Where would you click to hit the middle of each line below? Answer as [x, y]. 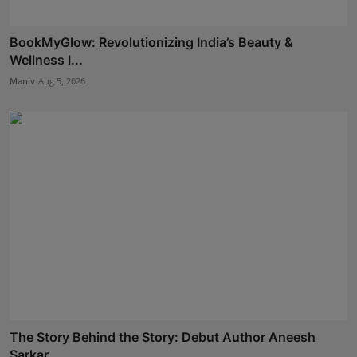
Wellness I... [46, 59]
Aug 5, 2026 [62, 80]
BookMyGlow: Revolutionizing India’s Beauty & [151, 42]
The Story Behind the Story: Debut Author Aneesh [163, 337]
